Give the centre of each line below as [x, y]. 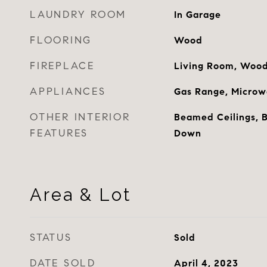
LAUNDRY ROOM [78, 15]
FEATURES [59, 133]
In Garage [197, 15]
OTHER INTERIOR [80, 117]
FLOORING [61, 40]
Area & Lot [80, 195]
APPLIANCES [68, 91]
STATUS [51, 237]
